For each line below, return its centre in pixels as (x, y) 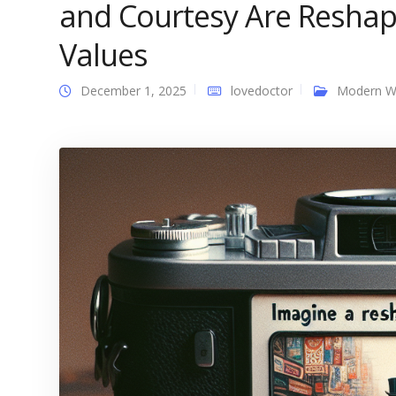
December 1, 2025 (133, 91)
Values (103, 55)
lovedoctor (262, 91)
